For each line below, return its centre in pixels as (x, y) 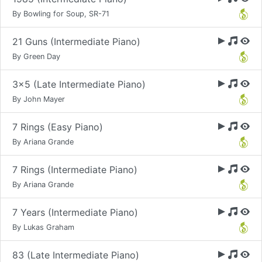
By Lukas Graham (43, 227)
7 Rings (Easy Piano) (58, 127)
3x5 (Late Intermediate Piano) (79, 84)
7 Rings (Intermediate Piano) (75, 170)
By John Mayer (39, 99)
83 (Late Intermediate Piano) (76, 255)
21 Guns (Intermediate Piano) (76, 42)
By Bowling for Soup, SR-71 (61, 14)
